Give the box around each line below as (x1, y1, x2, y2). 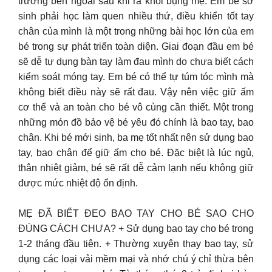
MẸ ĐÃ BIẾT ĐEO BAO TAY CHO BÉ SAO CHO (18, 208, 254, 219)
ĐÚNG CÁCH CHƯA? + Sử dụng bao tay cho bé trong (18, 223, 254, 234)
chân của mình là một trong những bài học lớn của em (18, 25, 254, 36)
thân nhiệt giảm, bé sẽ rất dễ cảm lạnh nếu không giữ (18, 162, 254, 173)
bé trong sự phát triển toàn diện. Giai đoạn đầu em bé (18, 41, 254, 52)
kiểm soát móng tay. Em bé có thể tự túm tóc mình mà (18, 71, 254, 82)
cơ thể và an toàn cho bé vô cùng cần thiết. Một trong (18, 101, 254, 112)
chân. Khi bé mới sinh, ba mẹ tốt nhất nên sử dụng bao (18, 132, 254, 143)
